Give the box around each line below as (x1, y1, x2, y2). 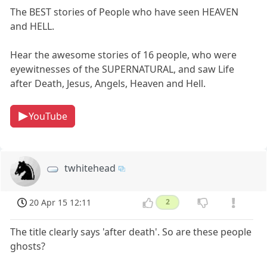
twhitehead (64, 161, 116, 175)
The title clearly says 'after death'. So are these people (10, 225, 252, 238)
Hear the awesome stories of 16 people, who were (10, 48, 237, 61)
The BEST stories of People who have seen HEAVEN (10, 5, 239, 18)
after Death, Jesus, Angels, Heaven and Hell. (10, 76, 206, 90)
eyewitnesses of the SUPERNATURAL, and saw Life (10, 62, 235, 76)
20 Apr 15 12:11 (29, 197, 92, 209)
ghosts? (10, 239, 46, 253)
